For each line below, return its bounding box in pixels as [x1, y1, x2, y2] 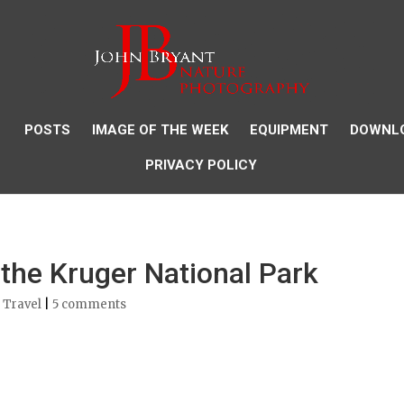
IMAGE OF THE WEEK [92, 122, 228, 138]
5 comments [52, 297, 126, 312]
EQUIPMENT [250, 122, 328, 138]
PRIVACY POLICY [145, 157, 257, 173]
